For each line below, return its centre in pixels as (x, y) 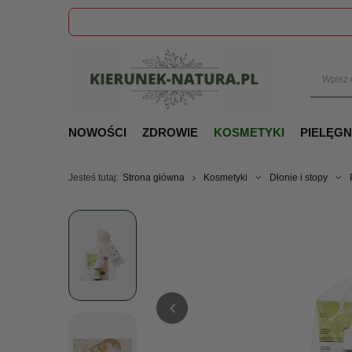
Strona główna (154, 178)
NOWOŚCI (97, 132)
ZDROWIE (170, 132)
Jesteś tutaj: (93, 178)
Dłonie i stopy (299, 178)
